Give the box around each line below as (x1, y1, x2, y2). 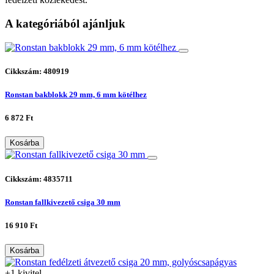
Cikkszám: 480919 (5, 66, 69, 76)
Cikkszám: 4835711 (5, 174, 73, 183)
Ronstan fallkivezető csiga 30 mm (5, 197, 120, 207)
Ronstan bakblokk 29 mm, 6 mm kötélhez (5, 90, 147, 100)
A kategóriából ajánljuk (5, 17, 125, 31)
